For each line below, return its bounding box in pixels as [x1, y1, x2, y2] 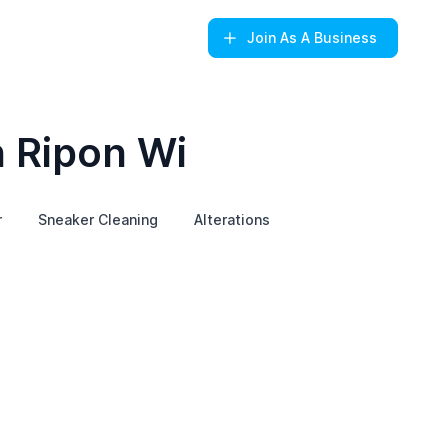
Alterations [193, 211, 270, 228]
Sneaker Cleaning [37, 211, 158, 228]
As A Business [280, 29, 378, 46]
